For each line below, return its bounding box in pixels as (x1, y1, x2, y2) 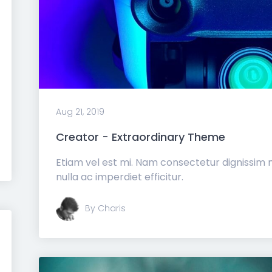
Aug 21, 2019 (56, 106, 104, 118)
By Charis (85, 202, 126, 214)
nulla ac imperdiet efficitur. (56, 170, 183, 184)
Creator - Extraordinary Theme (56, 129, 225, 144)
